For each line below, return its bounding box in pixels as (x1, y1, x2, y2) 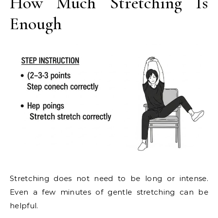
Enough (10, 13, 62, 34)
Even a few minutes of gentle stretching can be (10, 187, 208, 197)
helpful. (10, 201, 38, 211)
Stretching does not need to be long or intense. (10, 174, 208, 183)
